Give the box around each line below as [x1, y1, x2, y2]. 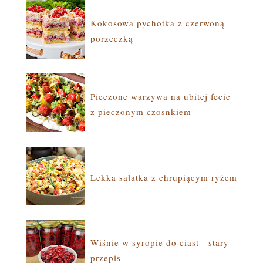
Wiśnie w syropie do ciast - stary [90, 237, 229, 249]
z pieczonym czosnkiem [90, 105, 191, 117]
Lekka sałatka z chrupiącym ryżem [90, 171, 237, 183]
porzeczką [90, 32, 133, 44]
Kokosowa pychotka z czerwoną [90, 16, 225, 29]
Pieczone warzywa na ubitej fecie [90, 90, 231, 102]
